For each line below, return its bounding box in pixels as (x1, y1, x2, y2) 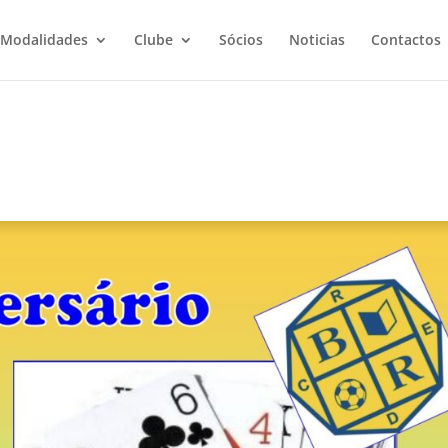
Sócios (218, 30, 263, 49)
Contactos (370, 30, 441, 49)
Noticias (288, 30, 345, 49)
